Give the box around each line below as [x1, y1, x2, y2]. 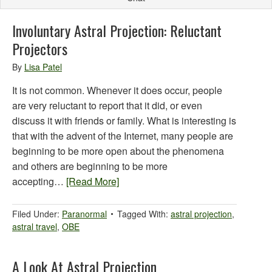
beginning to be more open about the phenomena [12, 144, 224, 158]
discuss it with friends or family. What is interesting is [12, 114, 236, 127]
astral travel [12, 220, 57, 233]
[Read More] [66, 174, 119, 188]
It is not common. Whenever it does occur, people [12, 83, 222, 97]
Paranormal [62, 208, 107, 220]
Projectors [12, 38, 67, 59]
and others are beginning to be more [12, 159, 168, 173]
